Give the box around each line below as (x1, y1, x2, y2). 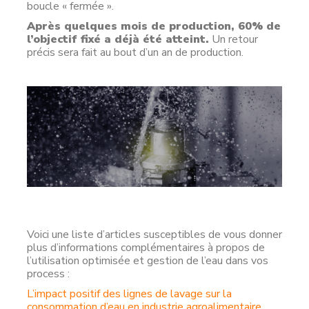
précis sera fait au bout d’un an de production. (27, 45, 243, 60)
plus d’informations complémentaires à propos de (27, 239, 265, 255)
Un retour (209, 32, 258, 47)
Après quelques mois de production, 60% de (27, 19, 281, 34)
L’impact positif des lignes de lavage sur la (27, 286, 232, 301)
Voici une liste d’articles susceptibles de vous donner (27, 226, 282, 242)
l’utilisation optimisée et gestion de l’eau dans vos (27, 252, 268, 268)
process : (27, 266, 70, 281)
